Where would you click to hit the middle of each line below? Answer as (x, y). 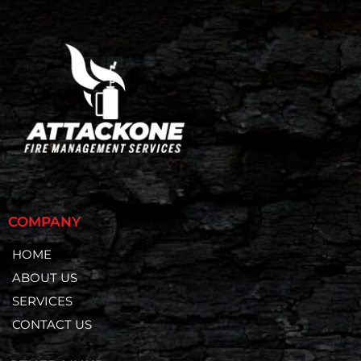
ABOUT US (45, 278)
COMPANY (44, 222)
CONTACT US (52, 325)
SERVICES (42, 301)
